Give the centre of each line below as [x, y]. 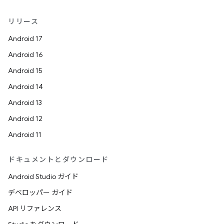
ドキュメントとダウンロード [58, 160]
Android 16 [25, 55]
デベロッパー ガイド [40, 193]
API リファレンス [35, 209]
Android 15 [25, 71]
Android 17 [25, 39]
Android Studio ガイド [43, 177]
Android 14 [25, 87]
